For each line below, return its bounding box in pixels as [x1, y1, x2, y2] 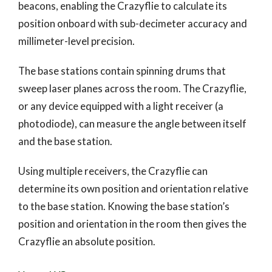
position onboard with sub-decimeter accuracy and [18, 16, 247, 30]
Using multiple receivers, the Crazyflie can [18, 164, 208, 177]
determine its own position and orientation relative [18, 182, 248, 195]
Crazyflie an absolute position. [18, 234, 155, 248]
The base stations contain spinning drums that [18, 64, 226, 77]
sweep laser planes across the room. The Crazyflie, [18, 81, 246, 95]
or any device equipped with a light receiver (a [18, 99, 223, 112]
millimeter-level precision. [18, 34, 135, 47]
